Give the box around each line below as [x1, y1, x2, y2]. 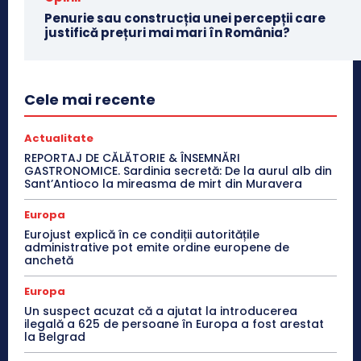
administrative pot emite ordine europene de [24, 239, 289, 255]
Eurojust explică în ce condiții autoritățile [24, 226, 259, 243]
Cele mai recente [24, 89, 156, 110]
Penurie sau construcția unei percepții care [44, 9, 326, 27]
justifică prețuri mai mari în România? [44, 23, 290, 41]
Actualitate [24, 130, 93, 146]
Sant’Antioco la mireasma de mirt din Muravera [24, 175, 302, 192]
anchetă [24, 251, 73, 268]
